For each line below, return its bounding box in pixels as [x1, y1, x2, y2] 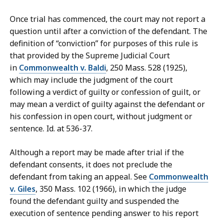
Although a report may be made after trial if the [10, 147, 184, 158]
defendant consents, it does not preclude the [10, 159, 172, 170]
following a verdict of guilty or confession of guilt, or [10, 87, 200, 98]
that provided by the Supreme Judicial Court [10, 50, 170, 61]
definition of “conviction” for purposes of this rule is [10, 38, 198, 49]
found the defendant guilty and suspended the [10, 196, 179, 207]
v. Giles [10, 183, 36, 195]
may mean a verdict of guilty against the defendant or [10, 99, 205, 110]
